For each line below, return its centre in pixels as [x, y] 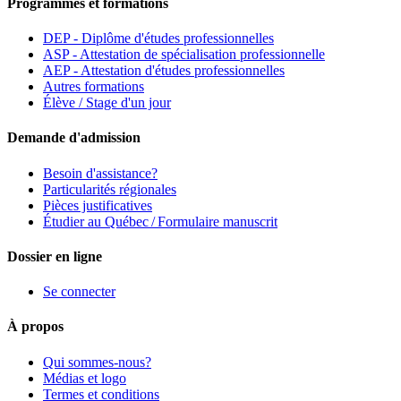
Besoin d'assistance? [100, 173]
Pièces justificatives [98, 205]
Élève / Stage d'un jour [107, 103]
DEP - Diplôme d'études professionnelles [158, 38]
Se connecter [79, 292]
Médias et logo [85, 378]
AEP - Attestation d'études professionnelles [164, 71]
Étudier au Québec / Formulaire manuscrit [160, 221]
